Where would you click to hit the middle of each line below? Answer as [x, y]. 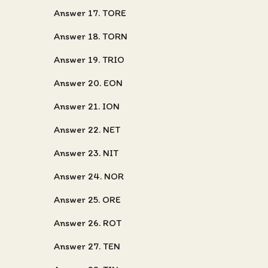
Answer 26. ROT [88, 223]
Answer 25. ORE [87, 200]
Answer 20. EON [88, 83]
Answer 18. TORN [91, 36]
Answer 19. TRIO [89, 60]
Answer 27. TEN [87, 246]
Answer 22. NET [87, 130]
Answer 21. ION [87, 106]
